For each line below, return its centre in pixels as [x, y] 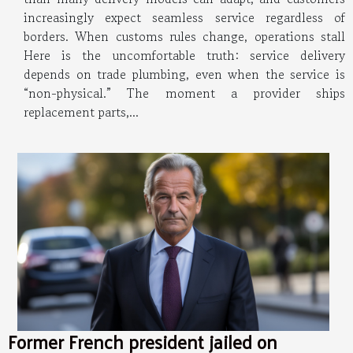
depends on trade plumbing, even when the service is [184, 74]
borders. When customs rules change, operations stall [184, 36]
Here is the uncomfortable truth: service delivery [184, 55]
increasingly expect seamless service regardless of [184, 17]
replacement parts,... [81, 111]
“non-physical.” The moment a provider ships [184, 93]
